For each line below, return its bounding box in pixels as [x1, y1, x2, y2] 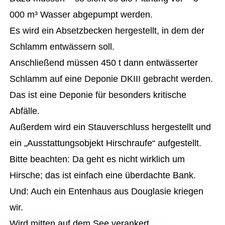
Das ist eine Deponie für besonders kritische [10, 90, 187, 100]
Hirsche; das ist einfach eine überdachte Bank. [10, 170, 196, 180]
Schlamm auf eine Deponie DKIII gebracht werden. [10, 74, 213, 84]
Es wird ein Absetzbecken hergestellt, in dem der [10, 26, 205, 36]
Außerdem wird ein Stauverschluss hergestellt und [10, 122, 211, 132]
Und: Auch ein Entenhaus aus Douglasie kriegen [10, 186, 204, 196]
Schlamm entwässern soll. [10, 42, 115, 52]
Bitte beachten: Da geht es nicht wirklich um [10, 154, 185, 164]
